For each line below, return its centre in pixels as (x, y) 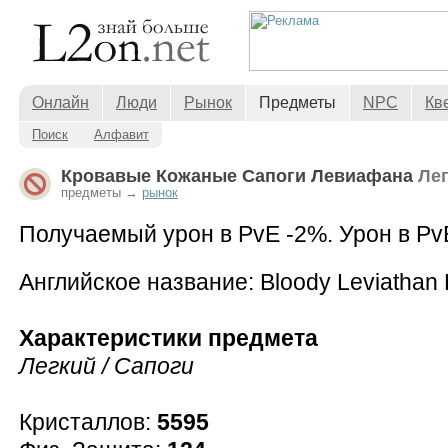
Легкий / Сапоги (106, 366)
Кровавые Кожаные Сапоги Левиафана (239, 176)
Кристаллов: (88, 422)
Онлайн (60, 102)
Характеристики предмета (168, 338)
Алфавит (121, 134)
